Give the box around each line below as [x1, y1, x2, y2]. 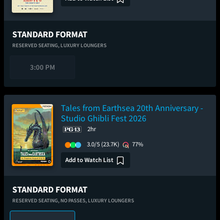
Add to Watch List [65, 155, 113, 164]
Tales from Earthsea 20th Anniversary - [61, 102, 203, 113]
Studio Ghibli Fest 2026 [61, 112, 146, 124]
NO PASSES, [60, 197, 88, 204]
